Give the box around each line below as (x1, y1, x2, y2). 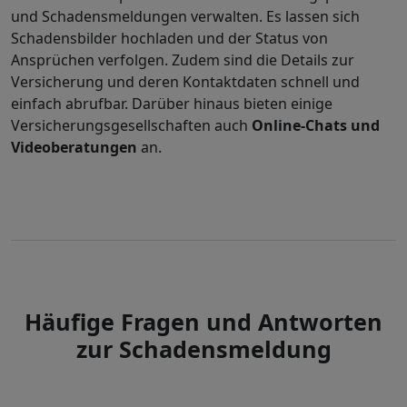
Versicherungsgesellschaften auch (11, 114, 252, 135)
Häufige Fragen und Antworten (25, 305, 382, 337)
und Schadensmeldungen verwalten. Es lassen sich (11, 5, 360, 26)
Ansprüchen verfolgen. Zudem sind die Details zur (11, 49, 354, 70)
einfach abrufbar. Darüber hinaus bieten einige (11, 93, 333, 114)
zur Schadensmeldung (75, 333, 332, 364)
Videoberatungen (11, 136, 137, 157)
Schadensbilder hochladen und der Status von (11, 27, 328, 48)
